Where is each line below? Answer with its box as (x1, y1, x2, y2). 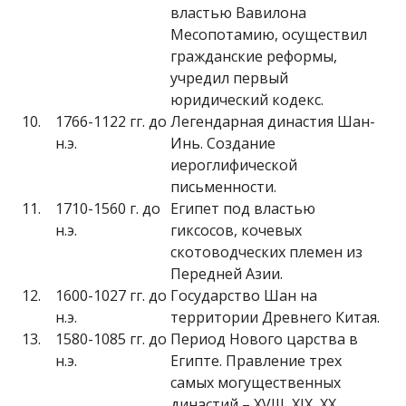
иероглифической (170, 155, 297, 175)
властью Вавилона (170, 3, 306, 23)
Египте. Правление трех (170, 351, 342, 371)
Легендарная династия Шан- (170, 111, 375, 131)
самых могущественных (170, 372, 341, 392)
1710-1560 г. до (55, 198, 160, 218)
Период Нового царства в (170, 329, 358, 349)
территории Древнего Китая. (170, 307, 380, 327)
